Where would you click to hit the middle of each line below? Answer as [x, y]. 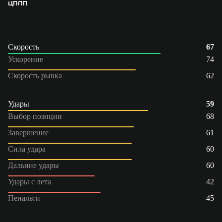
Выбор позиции [35, 116]
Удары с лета [29, 181]
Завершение [28, 132]
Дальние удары [33, 165]
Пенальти [24, 198]
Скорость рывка [35, 75]
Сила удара [27, 149]
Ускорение [26, 59]
